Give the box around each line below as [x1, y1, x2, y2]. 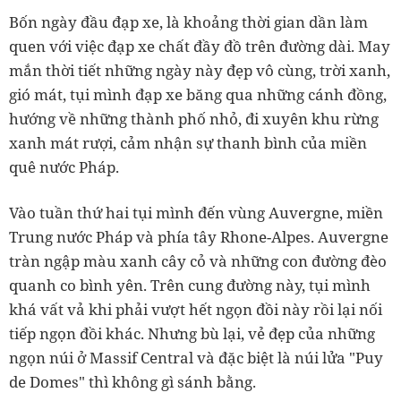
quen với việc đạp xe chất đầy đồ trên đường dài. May [9, 36, 390, 57]
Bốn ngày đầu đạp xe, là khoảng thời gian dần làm [9, 12, 368, 33]
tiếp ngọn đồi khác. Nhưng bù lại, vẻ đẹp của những [9, 323, 375, 345]
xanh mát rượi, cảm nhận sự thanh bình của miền [9, 132, 367, 154]
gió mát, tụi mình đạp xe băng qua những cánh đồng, [9, 84, 387, 106]
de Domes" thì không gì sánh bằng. [9, 371, 256, 393]
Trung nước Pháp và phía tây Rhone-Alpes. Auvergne [9, 226, 388, 248]
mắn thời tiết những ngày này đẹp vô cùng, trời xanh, [9, 60, 390, 81]
